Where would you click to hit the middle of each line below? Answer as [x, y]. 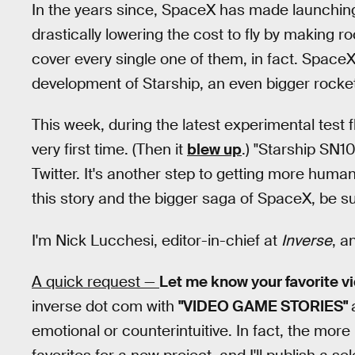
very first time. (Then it [109, 150]
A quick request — [95, 282]
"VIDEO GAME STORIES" [265, 307]
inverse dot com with [105, 307]
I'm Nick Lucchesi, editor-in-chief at [157, 240]
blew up [214, 150]
